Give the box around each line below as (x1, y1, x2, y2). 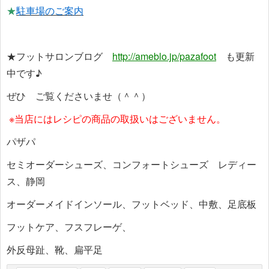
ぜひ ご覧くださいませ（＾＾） (7, 89, 151, 103)
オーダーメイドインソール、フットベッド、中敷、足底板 (7, 197, 256, 211)
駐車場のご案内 (16, 4, 83, 18)
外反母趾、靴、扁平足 (7, 243, 103, 257)
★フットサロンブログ (7, 49, 112, 64)
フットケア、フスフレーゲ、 (7, 220, 131, 234)
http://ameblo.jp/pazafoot (112, 49, 216, 64)
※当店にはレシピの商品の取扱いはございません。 (9, 112, 226, 126)
